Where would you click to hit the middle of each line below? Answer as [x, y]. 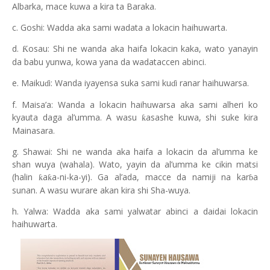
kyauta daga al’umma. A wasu [77, 117]
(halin [25, 177]
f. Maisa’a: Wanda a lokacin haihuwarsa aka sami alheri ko [135, 105]
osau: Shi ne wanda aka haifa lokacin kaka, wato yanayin [143, 49]
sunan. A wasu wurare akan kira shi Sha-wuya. [101, 190]
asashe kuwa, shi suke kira [202, 117]
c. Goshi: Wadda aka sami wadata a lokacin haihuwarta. [120, 27]
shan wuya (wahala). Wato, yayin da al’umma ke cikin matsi [135, 164]
